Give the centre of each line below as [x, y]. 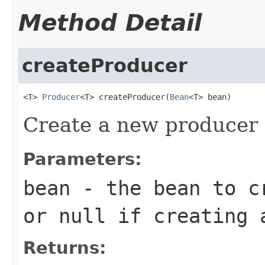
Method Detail [110, 22]
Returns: [65, 248]
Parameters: [83, 159]
